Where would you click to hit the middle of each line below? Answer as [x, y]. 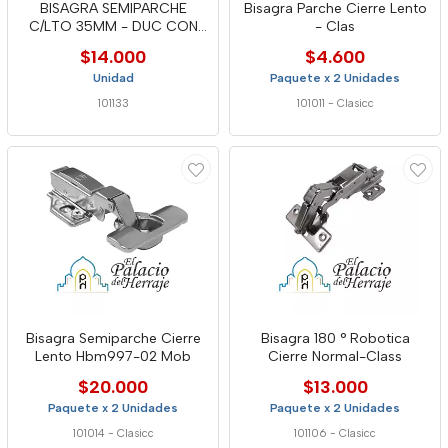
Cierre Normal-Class [335, 356]
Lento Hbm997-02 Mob [113, 356]
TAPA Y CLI [113, 44]
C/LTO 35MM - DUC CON [113, 26]
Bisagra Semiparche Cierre [113, 338]
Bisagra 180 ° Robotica [335, 338]
